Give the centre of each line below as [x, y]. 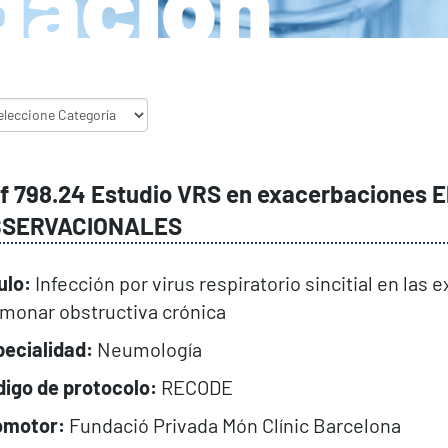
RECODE [194, 386]
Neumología [147, 348]
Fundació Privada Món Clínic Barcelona [232, 424]
